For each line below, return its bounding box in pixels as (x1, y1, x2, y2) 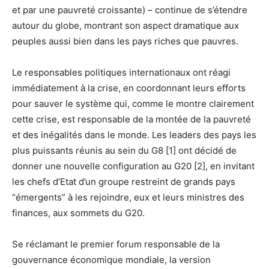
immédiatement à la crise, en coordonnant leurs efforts (12, 82, 246, 94)
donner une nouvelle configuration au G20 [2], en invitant (12, 160, 255, 172)
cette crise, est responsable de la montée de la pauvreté (12, 113, 251, 125)
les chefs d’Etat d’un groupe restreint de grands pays (12, 176, 235, 188)
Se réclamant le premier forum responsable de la (12, 238, 220, 250)
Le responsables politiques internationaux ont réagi (12, 67, 231, 79)
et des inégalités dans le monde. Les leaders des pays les (12, 129, 256, 141)
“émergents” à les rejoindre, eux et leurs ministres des (12, 192, 244, 204)
